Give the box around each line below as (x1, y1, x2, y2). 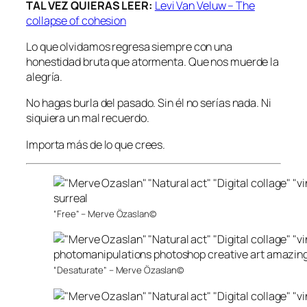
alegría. (26, 69, 63, 85)
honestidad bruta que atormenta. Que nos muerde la (26, 54, 280, 70)
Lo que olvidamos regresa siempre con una (26, 39, 232, 55)
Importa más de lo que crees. (26, 136, 166, 152)
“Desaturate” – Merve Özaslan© (53, 264, 184, 277)
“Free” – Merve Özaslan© (53, 208, 156, 221)
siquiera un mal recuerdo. (26, 110, 149, 126)
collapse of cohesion (26, 12, 126, 28)
